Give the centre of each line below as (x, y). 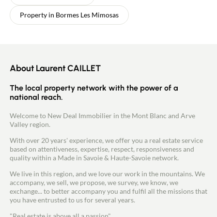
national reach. (36, 97)
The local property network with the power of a (94, 88)
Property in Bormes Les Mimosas (69, 15)
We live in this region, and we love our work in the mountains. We (107, 173)
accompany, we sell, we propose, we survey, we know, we (94, 182)
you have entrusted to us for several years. (72, 200)
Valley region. (30, 124)
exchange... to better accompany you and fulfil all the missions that (108, 191)
